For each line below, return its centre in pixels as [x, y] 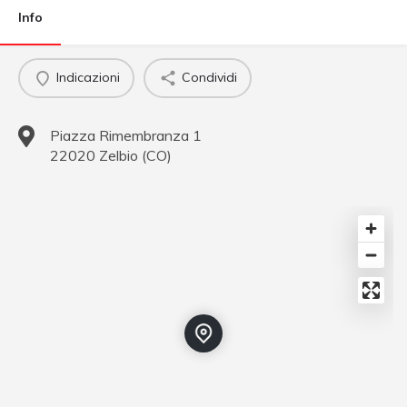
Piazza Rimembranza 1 [126, 135]
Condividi [209, 78]
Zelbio [119, 155]
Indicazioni [88, 78]
